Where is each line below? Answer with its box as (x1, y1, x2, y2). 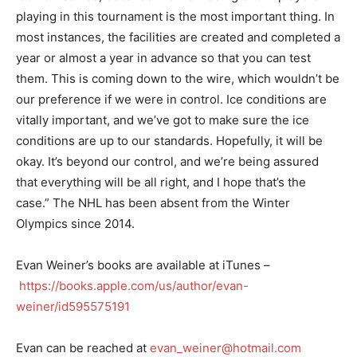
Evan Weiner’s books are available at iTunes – (16, 257, 270, 273)
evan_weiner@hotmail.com (150, 339, 301, 355)
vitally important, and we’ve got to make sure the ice (16, 112, 309, 127)
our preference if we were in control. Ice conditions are (16, 91, 327, 107)
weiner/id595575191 (16, 298, 130, 314)
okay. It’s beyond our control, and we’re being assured (16, 153, 319, 169)
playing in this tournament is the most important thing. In (16, 8, 335, 24)
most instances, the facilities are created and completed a (16, 29, 340, 45)
